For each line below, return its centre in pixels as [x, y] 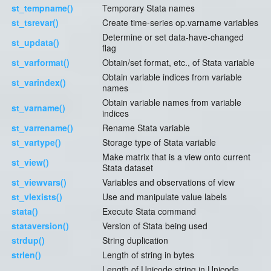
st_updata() [35, 43]
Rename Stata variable [146, 128]
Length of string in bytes [148, 255]
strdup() [28, 240]
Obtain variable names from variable [172, 103]
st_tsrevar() [35, 23]
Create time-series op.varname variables [180, 23]
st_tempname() [42, 8]
